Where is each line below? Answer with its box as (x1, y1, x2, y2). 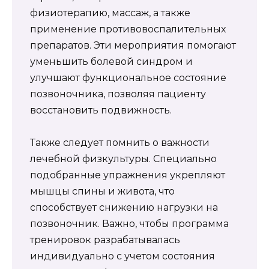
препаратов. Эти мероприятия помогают (30, 40, 236, 52)
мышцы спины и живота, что (30, 186, 175, 198)
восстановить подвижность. (30, 104, 172, 116)
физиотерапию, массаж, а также (30, 7, 190, 19)
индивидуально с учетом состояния (30, 250, 215, 262)
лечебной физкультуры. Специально (30, 153, 217, 165)
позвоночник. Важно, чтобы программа (30, 218, 229, 230)
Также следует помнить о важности (30, 137, 210, 149)
